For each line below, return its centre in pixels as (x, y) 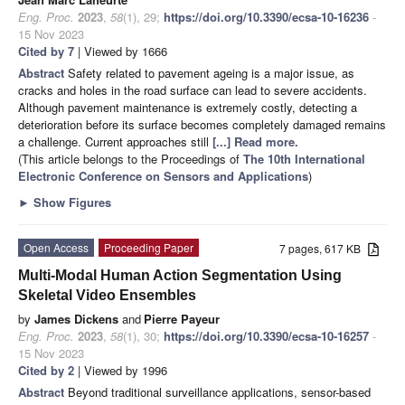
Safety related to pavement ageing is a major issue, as (211, 72)
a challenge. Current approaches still (115, 141)
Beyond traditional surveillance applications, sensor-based (219, 391)
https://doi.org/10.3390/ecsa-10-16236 (266, 16)
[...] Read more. (255, 141)
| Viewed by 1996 (121, 370)
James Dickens (76, 318)
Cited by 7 (46, 51)
